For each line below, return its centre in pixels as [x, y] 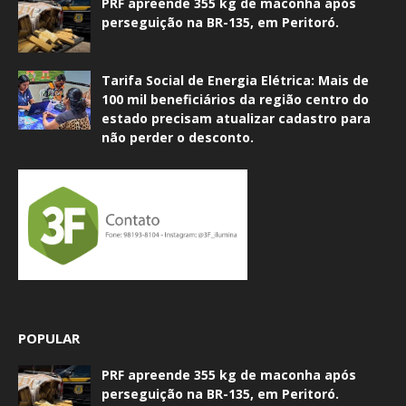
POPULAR [49, 338]
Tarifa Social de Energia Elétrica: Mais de [235, 80]
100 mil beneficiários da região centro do [235, 99]
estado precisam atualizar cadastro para [236, 118]
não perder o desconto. [178, 137]
